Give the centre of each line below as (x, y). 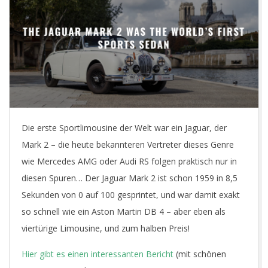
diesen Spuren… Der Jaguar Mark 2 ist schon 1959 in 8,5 (130, 178)
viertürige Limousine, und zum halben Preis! (106, 229)
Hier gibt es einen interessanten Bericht (98, 254)
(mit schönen (200, 254)
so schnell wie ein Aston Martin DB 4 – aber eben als (124, 212)
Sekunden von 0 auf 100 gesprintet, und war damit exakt (131, 195)
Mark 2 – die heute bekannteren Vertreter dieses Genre (128, 145)
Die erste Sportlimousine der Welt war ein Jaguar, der (124, 128)
